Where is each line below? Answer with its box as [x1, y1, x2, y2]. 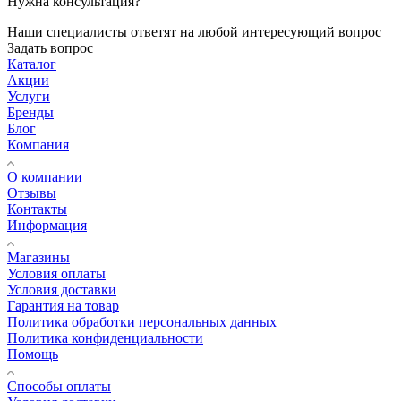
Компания [7, 136, 69, 152]
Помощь [7, 346, 58, 362]
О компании [7, 168, 82, 184]
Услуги [7, 88, 50, 104]
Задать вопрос [7, 39, 93, 55]
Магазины [7, 249, 70, 265]
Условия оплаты [7, 265, 106, 281]
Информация [7, 217, 87, 233]
